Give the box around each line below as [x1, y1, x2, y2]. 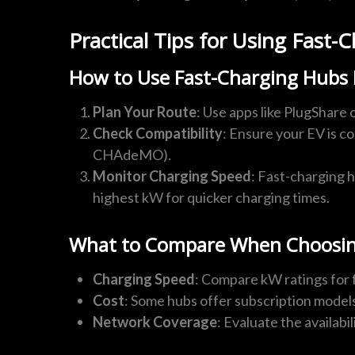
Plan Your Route [93, 103, 197, 121]
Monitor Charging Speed [93, 167, 251, 185]
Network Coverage [93, 313, 217, 331]
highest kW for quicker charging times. [93, 189, 330, 207]
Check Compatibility [93, 124, 223, 143]
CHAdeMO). [93, 146, 171, 164]
